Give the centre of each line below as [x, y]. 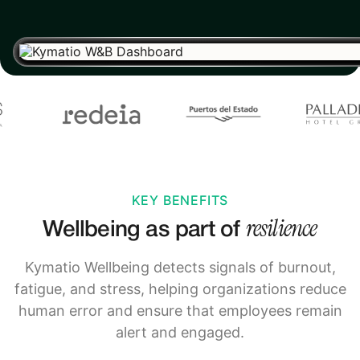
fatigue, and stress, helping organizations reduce [180, 288]
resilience [281, 228]
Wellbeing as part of [144, 230]
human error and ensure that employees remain [180, 310]
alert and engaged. [180, 332]
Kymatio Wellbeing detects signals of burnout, [180, 267]
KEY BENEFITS [180, 200]
